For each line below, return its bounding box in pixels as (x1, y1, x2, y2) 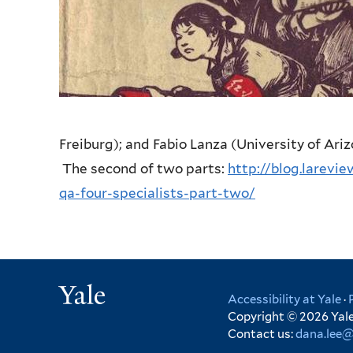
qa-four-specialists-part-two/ (59, 184, 255, 201)
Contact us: (228, 326, 295, 341)
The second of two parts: (59, 160, 228, 176)
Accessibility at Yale (228, 292, 341, 307)
